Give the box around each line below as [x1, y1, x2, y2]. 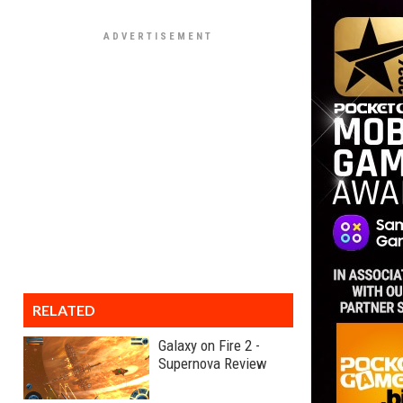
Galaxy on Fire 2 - [158, 336, 260, 354]
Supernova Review [158, 354, 267, 372]
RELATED [32, 301, 95, 318]
